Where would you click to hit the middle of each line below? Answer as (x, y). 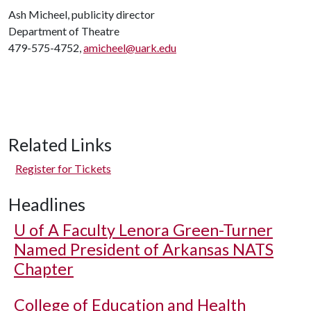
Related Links (60, 144)
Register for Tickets (63, 168)
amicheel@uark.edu (130, 48)
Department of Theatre (64, 31)
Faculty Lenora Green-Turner (166, 230)
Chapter (44, 269)
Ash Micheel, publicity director (82, 14)
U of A (36, 230)
